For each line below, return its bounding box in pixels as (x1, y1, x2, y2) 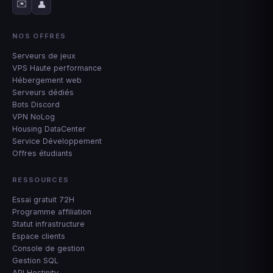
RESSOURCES (12, 175, 69, 184)
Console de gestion (12, 243, 85, 253)
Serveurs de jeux (12, 51, 76, 60)
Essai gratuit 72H (12, 194, 74, 204)
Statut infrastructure (12, 219, 85, 229)
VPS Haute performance (12, 63, 102, 73)
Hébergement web (12, 75, 82, 85)
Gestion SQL (12, 255, 58, 265)
